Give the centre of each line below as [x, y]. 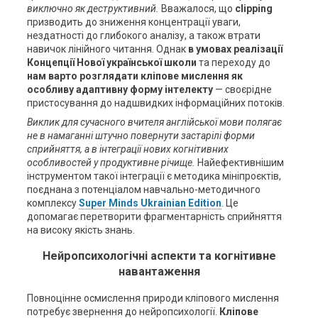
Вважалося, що [197, 9]
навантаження [159, 272]
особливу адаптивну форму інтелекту [120, 89]
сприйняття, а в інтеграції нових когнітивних [127, 149]
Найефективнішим [239, 163]
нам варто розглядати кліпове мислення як [135, 76]
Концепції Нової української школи [111, 62]
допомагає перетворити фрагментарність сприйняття [154, 216]
